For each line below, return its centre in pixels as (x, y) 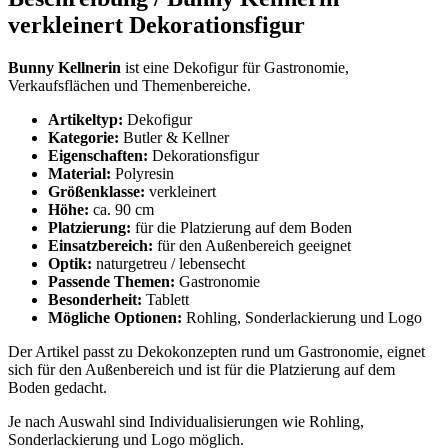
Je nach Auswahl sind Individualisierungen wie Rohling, (186, 422)
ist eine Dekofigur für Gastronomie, (235, 68)
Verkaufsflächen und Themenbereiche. (129, 86)
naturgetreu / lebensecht (168, 264)
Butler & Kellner (174, 138)
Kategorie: (83, 138)
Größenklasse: (96, 192)
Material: (79, 174)
